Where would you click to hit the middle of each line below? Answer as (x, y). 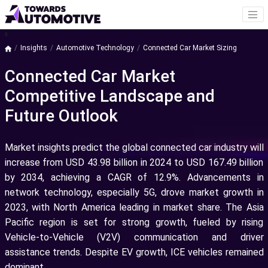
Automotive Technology (95, 48)
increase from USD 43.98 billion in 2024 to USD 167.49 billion (134, 163)
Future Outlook (61, 116)
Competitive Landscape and (109, 96)
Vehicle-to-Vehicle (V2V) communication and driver (134, 237)
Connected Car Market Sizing (190, 48)
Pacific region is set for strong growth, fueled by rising (134, 223)
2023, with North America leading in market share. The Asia (134, 208)
